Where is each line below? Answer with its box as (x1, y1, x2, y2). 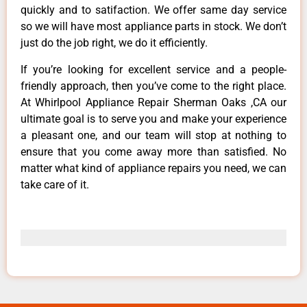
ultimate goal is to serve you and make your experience (21, 112, 286, 125)
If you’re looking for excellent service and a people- (21, 62, 286, 76)
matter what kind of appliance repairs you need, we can (21, 161, 286, 175)
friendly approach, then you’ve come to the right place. (21, 79, 286, 93)
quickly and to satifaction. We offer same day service (21, 3, 286, 17)
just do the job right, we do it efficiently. (21, 36, 208, 50)
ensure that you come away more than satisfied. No (21, 145, 286, 158)
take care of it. (21, 177, 89, 191)
